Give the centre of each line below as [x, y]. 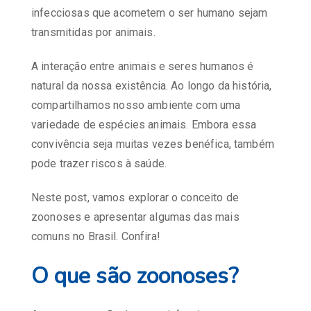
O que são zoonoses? [135, 276]
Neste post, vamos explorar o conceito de [135, 197]
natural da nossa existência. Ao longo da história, [152, 86]
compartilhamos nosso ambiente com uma [136, 106]
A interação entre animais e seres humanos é [143, 67]
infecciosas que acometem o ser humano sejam [150, 13]
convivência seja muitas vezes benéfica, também [153, 144]
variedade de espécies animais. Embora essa [144, 125]
